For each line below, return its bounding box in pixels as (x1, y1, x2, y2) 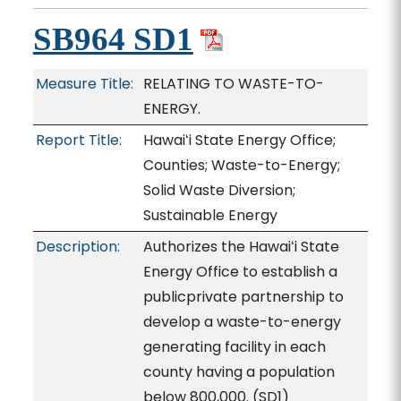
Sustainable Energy (142, 205, 277, 226)
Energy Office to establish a (142, 261, 337, 282)
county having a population (142, 362, 335, 382)
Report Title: (35, 130, 122, 150)
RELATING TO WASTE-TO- (142, 73, 324, 94)
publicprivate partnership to (142, 286, 344, 307)
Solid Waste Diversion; (142, 180, 295, 200)
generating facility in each (142, 337, 326, 357)
